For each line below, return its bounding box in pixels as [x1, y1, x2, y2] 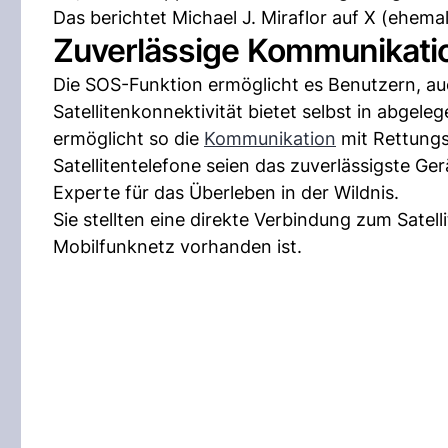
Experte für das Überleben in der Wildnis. [53, 182, 399, 203]
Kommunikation [204, 128, 336, 149]
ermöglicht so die [53, 128, 204, 149]
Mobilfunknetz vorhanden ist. [53, 236, 302, 257]
